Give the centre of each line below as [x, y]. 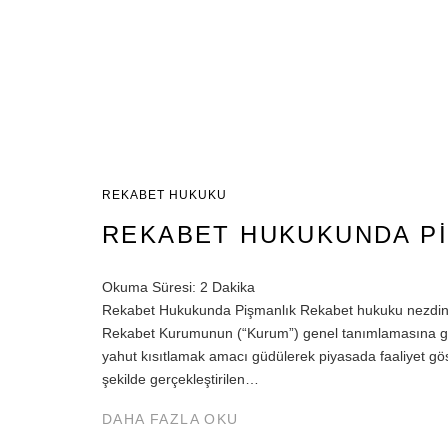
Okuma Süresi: [149, 286]
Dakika [233, 286]
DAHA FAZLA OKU [170, 419]
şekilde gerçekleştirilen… [180, 378]
